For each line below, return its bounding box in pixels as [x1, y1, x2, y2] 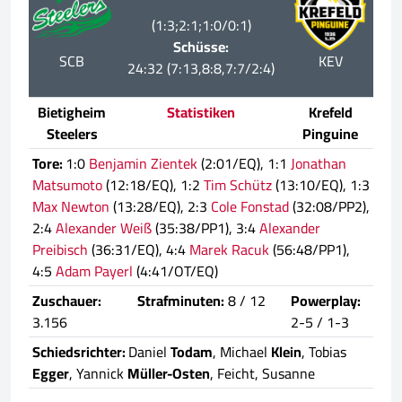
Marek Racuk [189, 236, 269, 264]
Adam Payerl [56, 258, 133, 285]
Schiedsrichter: [32, 338, 128, 366]
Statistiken [167, 99, 235, 127]
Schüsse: [173, 33, 229, 61]
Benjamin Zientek [89, 150, 197, 178]
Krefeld [308, 99, 353, 127]
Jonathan [291, 150, 346, 178]
